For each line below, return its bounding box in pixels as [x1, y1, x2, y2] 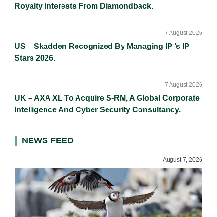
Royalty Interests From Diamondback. [15, 2, 153, 10]
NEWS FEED [22, 136, 74, 145]
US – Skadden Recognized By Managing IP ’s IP [15, 42, 189, 50]
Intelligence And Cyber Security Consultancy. [15, 106, 181, 114]
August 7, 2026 [163, 156, 202, 163]
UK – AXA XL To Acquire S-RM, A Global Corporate [15, 94, 200, 102]
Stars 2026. [15, 54, 55, 62]
